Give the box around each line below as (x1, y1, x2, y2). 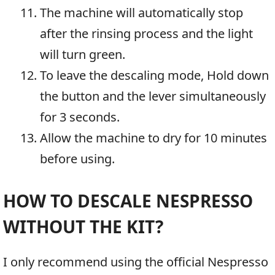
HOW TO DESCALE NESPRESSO (3, 189, 253, 213)
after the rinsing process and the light (40, 25, 253, 42)
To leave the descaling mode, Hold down (40, 67, 269, 84)
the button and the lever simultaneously (40, 88, 266, 105)
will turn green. (40, 46, 125, 63)
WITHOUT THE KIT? (3, 215, 163, 239)
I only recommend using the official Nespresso (3, 254, 268, 271)
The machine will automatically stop (40, 4, 243, 21)
